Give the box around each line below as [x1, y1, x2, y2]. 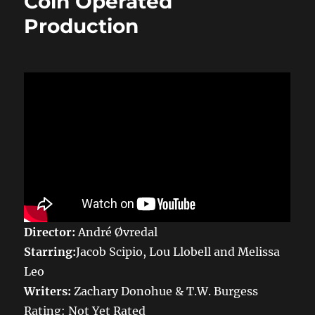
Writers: [24, 284, 75, 299]
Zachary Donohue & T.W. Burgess [74, 284, 259, 299]
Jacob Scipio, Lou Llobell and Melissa [76, 245, 281, 259]
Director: [24, 225, 79, 240]
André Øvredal [78, 225, 158, 240]
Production [24, 13, 139, 38]
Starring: [24, 245, 77, 259]
